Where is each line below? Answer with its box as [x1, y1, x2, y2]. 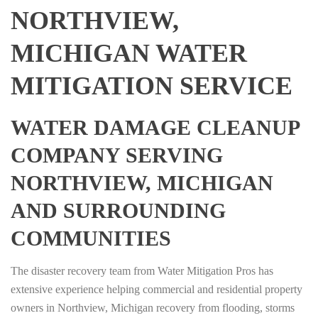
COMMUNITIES [11, 226, 171, 251]
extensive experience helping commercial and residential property [11, 283, 302, 296]
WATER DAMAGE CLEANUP [11, 116, 299, 140]
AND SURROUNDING [11, 199, 226, 223]
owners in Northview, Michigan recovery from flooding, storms [11, 302, 295, 314]
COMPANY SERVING [11, 143, 223, 168]
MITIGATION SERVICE [11, 72, 292, 101]
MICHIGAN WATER [11, 39, 247, 68]
